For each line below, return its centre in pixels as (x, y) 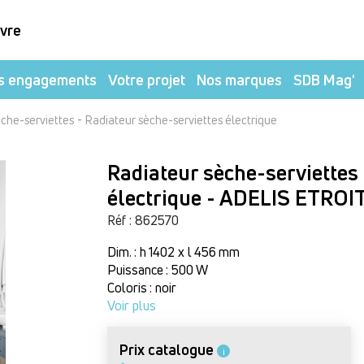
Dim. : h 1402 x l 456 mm (174, 252)
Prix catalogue (167, 349)
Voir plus (132, 305)
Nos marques (239, 79)
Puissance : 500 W (158, 270)
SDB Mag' (324, 79)
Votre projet (147, 79)
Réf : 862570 (143, 220)
